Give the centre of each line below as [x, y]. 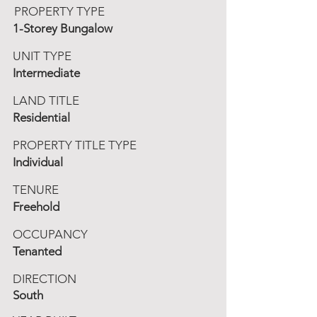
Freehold [36, 207]
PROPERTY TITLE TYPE [75, 145]
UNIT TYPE [42, 56]
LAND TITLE [46, 100]
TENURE [36, 190]
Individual [38, 162]
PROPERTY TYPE [59, 11]
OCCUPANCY [50, 234]
